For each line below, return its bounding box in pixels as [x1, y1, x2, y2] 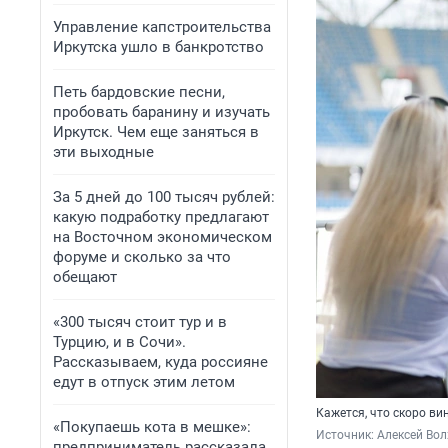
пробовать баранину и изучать [53, 103, 270, 121]
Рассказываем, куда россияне [53, 353, 268, 371]
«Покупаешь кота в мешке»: [53, 418, 251, 436]
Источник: [316, 428, 377, 443]
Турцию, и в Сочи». [53, 333, 186, 351]
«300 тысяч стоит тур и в [53, 313, 227, 331]
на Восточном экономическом [53, 228, 272, 246]
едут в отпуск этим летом [53, 373, 235, 391]
